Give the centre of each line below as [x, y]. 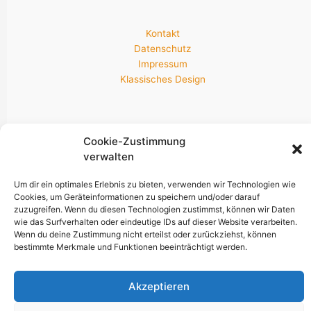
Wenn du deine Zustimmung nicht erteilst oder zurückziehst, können [145, 234]
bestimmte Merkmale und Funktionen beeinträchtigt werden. [131, 247]
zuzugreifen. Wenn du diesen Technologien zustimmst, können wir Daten [154, 209]
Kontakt [162, 34]
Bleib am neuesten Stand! [162, 185]
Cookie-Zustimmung [134, 141]
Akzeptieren [159, 286]
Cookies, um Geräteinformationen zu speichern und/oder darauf [137, 197]
